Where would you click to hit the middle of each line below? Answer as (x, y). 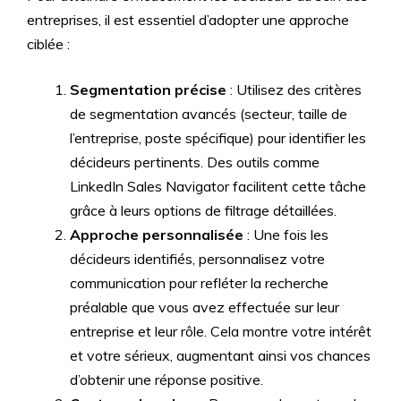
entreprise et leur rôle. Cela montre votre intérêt (221, 331)
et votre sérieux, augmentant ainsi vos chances (220, 355)
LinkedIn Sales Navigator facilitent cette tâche (218, 186)
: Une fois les (286, 235)
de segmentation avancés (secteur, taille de (209, 114)
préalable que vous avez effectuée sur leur (205, 307)
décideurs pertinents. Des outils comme (195, 162)
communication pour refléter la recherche (199, 283)
